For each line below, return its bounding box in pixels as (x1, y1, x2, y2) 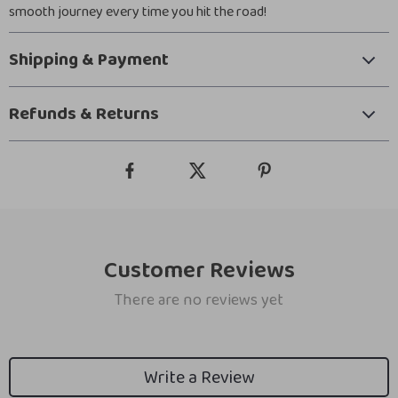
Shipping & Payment (9, 45, 169, 74)
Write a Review (143, 362, 255, 392)
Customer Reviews (103, 252, 295, 289)
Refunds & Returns (9, 99, 159, 128)
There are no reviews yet (115, 288, 283, 313)
